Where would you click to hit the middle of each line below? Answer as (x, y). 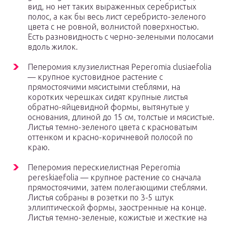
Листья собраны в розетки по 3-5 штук (101, 198)
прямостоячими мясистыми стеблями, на (104, 87)
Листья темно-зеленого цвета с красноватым (113, 127)
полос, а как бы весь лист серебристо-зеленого (117, 17)
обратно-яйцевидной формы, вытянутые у (108, 107)
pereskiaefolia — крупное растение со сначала (114, 178)
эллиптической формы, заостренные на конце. (117, 208)
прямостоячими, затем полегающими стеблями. (118, 188)
